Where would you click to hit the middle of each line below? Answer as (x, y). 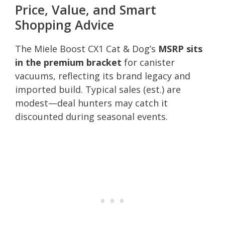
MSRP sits (180, 48)
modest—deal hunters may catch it (91, 103)
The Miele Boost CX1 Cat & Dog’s (87, 48)
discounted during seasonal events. (91, 116)
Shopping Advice (65, 24)
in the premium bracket (68, 62)
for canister (148, 62)
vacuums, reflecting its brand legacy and (103, 76)
